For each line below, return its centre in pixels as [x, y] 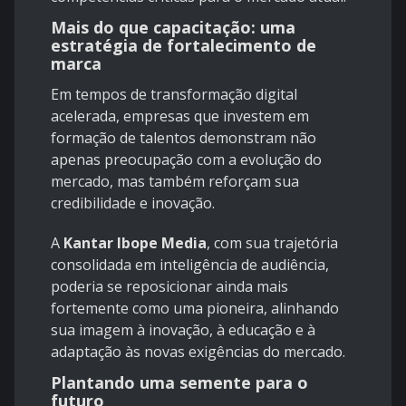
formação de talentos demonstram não [184, 138]
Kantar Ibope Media [135, 243]
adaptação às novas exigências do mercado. [198, 352]
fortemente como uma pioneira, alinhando [195, 309]
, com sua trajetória [272, 243]
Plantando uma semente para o [179, 383]
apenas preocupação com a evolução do [186, 160]
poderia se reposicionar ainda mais [169, 287]
